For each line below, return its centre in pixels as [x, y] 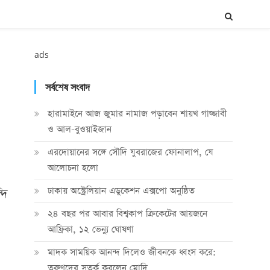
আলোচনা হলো [73, 168]
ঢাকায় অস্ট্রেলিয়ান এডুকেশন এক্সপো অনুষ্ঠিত [121, 191]
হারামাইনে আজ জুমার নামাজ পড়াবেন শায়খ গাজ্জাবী [137, 114]
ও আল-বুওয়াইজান [79, 129]
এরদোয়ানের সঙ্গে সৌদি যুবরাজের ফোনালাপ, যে [130, 152]
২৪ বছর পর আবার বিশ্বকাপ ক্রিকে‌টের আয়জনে [127, 214]
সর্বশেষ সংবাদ [67, 87]
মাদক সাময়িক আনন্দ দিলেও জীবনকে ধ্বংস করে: [131, 252]
